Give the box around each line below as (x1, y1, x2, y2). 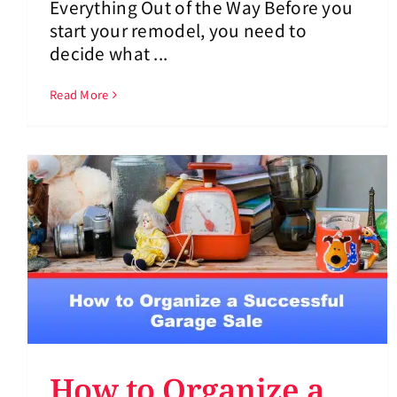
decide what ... (50, 41, 168, 66)
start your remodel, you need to (50, 18, 307, 43)
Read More (50, 86, 109, 104)
